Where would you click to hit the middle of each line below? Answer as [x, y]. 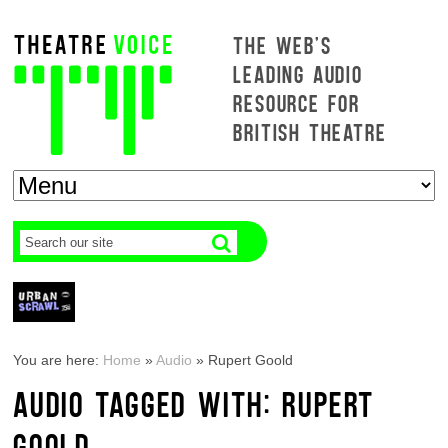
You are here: [58, 360]
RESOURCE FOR [297, 102]
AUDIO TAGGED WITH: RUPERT [194, 403]
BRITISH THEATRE [310, 131]
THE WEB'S [282, 44]
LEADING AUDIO [298, 73]
